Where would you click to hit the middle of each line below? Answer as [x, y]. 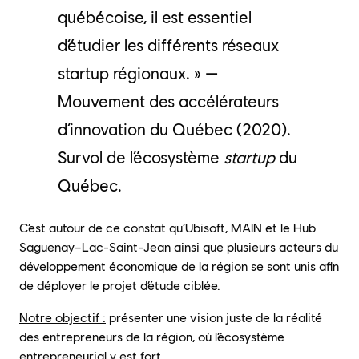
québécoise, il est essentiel [155, 17]
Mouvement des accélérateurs [168, 101]
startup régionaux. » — [138, 73]
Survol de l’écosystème [141, 157]
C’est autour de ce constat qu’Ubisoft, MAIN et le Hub [167, 228]
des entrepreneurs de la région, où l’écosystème [152, 337]
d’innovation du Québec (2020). [174, 129]
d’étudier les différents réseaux [168, 45]
